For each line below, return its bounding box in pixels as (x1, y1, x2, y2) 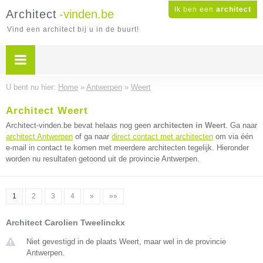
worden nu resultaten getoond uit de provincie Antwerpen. (6, 154, 200, 163)
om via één (213, 132, 253, 141)
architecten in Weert (153, 121, 225, 130)
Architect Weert (6, 105, 88, 116)
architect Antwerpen (6, 132, 73, 141)
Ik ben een (174, 5, 216, 14)
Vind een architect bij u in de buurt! (7, 25, 139, 33)
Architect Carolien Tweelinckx (6, 218, 125, 227)
